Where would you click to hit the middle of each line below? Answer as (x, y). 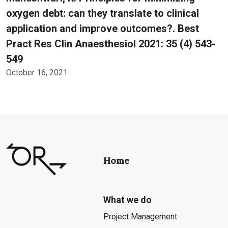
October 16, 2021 (37, 73)
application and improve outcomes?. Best (103, 28)
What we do (127, 200)
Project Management (140, 217)
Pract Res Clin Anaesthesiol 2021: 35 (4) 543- (111, 44)
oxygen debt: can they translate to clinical (103, 13)
